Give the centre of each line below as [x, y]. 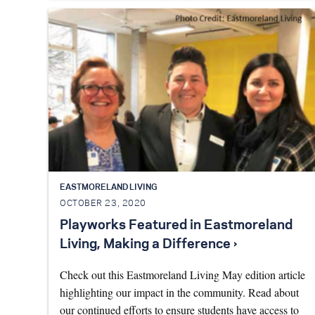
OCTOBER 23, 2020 [103, 204]
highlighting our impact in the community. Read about [179, 292]
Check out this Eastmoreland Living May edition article [182, 274]
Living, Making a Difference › [148, 244]
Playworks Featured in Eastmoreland [176, 225]
